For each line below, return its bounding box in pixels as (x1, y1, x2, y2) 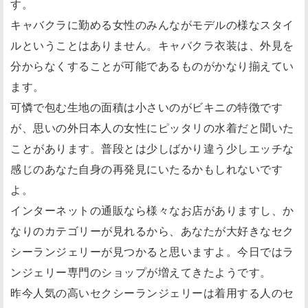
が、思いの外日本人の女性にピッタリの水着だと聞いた (10, 119, 294, 135)
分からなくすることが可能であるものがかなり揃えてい (10, 57, 294, 74)
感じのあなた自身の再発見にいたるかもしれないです (10, 160, 283, 177)
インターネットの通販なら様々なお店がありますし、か (10, 201, 294, 218)
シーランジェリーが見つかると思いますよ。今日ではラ (10, 243, 294, 259)
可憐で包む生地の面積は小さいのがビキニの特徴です (10, 98, 283, 115)
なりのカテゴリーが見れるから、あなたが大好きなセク (10, 222, 294, 239)
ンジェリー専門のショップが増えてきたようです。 (10, 263, 272, 280)
